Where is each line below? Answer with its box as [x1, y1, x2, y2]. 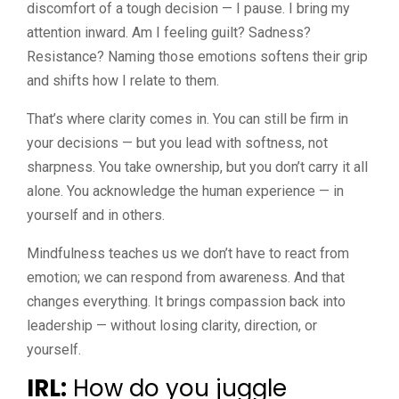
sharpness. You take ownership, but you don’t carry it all [27, 158, 368, 175]
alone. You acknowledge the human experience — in [27, 182, 344, 199]
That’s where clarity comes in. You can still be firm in [27, 110, 348, 127]
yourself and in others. [27, 206, 165, 224]
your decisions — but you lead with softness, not [27, 134, 328, 151]
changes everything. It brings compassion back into [27, 292, 346, 310]
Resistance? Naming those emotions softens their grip [27, 47, 368, 65]
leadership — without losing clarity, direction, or [27, 316, 317, 334]
